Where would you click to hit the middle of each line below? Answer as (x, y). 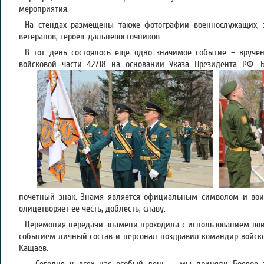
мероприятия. (44, 9)
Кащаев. (34, 248)
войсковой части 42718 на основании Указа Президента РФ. (140, 64)
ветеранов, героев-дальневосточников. (90, 37)
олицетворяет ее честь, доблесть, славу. (92, 209)
